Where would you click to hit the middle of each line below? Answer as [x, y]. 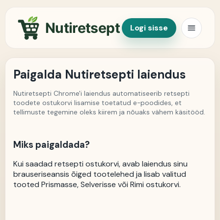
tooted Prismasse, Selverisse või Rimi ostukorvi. [97, 185]
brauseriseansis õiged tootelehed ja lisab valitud [100, 174]
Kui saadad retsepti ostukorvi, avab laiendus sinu [100, 164]
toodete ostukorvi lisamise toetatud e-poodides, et [97, 103]
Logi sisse [149, 27]
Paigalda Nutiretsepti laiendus [99, 75]
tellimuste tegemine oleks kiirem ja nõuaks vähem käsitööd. [109, 112]
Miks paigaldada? [52, 145]
